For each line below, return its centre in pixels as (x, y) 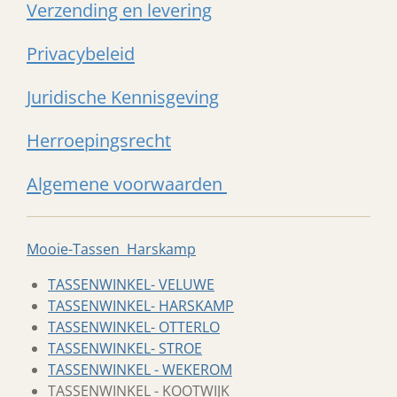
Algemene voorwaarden (127, 183)
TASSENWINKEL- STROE (125, 348)
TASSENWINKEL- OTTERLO (134, 327)
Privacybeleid (81, 53)
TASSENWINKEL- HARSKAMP (141, 306)
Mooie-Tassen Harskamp (111, 249)
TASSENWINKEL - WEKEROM (140, 370)
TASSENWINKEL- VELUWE (131, 284)
